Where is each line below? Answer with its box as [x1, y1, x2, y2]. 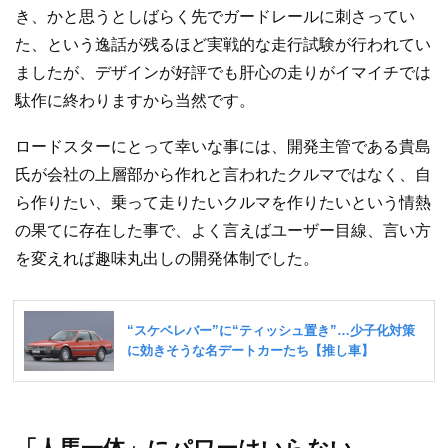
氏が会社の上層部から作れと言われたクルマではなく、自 [15, 165, 431, 183]
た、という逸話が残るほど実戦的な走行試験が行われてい [15, 36, 431, 54]
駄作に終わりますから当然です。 [15, 92, 255, 110]
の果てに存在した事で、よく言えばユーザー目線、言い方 [15, 221, 431, 239]
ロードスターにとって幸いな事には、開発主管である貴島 [15, 137, 431, 155]
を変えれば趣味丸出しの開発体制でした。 [15, 249, 319, 267]
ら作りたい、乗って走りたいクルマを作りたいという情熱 [15, 193, 431, 211]
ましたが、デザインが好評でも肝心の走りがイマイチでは [15, 64, 431, 82]
